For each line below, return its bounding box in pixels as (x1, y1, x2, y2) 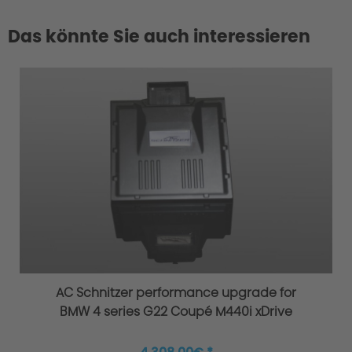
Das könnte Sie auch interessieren (8, 24, 310, 49)
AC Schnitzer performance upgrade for (56, 284, 296, 302)
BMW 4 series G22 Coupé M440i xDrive (60, 302, 292, 321)
